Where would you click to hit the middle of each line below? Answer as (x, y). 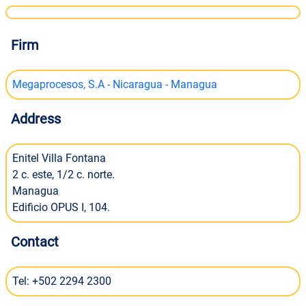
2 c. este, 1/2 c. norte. (64, 175)
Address (36, 119)
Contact (35, 242)
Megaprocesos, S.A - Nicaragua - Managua (115, 84)
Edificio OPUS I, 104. (61, 207)
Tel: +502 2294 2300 (62, 281)
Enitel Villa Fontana (59, 158)
